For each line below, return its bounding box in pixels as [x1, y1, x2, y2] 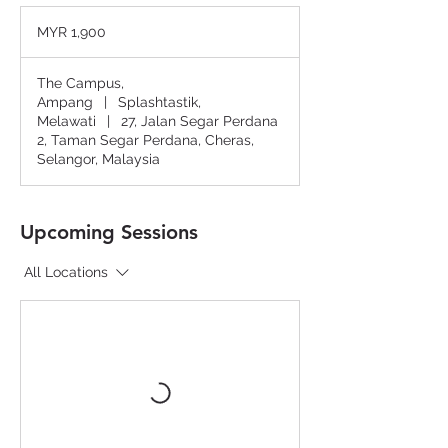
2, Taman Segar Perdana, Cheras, [37, 132, 254, 149]
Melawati [37, 113, 96, 130]
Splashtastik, [118, 94, 202, 111]
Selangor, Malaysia [37, 151, 160, 168]
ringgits [21, 29, 54, 41]
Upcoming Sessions [20, 220, 198, 245]
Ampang [37, 94, 93, 111]
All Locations [24, 264, 108, 281]
